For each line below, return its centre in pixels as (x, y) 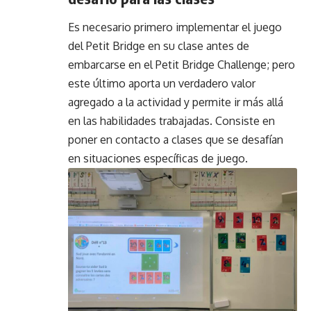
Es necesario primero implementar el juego (175, 27)
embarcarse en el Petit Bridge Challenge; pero (182, 64)
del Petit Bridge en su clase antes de (159, 45)
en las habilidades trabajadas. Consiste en (171, 120)
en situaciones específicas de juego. (158, 158)
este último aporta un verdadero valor (162, 83)
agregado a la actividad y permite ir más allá (176, 102)
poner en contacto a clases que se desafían (176, 139)
